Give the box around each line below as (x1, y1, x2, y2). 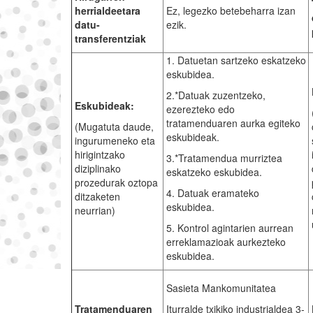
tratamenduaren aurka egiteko (166, 116, 300, 131)
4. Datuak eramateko (166, 186, 259, 201)
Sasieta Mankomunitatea (166, 281, 276, 296)
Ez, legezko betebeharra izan (166, 3, 296, 18)
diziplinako (74, 161, 121, 176)
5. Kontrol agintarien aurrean (166, 221, 293, 235)
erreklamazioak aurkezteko (166, 235, 286, 249)
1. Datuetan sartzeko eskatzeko (166, 53, 306, 68)
